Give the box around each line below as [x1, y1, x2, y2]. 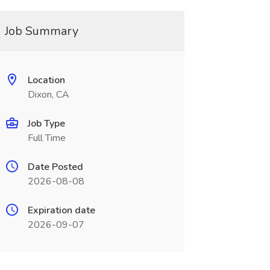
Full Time [27, 131, 66, 145]
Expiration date [27, 204, 95, 217]
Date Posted [27, 160, 83, 174]
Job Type [27, 117, 65, 130]
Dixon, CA [27, 88, 69, 101]
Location [27, 74, 65, 87]
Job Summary [4, 23, 78, 39]
